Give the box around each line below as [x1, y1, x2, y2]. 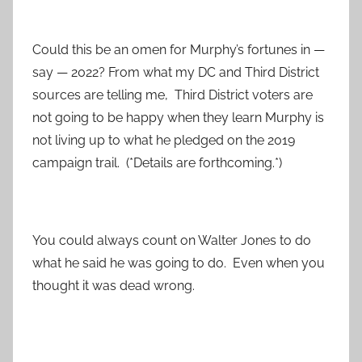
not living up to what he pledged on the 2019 [32, 133, 295, 149]
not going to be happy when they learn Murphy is [32, 110, 324, 126]
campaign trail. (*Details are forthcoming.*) [32, 155, 282, 171]
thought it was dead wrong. [32, 278, 195, 294]
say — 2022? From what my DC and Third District [32, 65, 319, 81]
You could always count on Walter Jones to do [32, 233, 311, 249]
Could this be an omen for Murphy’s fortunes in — [32, 42, 325, 58]
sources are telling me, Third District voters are [32, 87, 313, 103]
